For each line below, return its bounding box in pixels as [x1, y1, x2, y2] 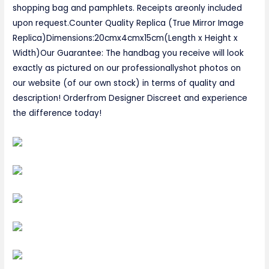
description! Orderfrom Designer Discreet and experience [13, 92, 248, 104]
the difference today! [13, 107, 102, 119]
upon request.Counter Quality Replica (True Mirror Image [13, 17, 244, 29]
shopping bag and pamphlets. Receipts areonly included [13, 2, 243, 14]
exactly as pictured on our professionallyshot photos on [13, 62, 241, 74]
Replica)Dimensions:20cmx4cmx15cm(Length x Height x [13, 32, 238, 44]
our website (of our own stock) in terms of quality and [13, 77, 235, 89]
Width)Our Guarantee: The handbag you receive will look [13, 47, 244, 59]
